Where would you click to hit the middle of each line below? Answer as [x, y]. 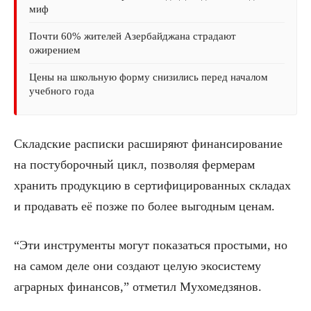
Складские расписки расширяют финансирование [148, 143]
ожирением [55, 50]
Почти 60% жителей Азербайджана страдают [133, 36]
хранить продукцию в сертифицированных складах [152, 185]
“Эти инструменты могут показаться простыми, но [151, 245]
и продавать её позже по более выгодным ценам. [144, 206]
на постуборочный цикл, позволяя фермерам [134, 164]
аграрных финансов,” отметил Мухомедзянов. [138, 286]
